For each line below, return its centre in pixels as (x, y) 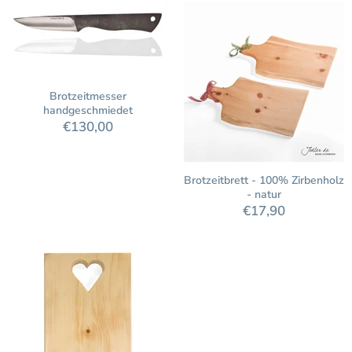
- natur (264, 194)
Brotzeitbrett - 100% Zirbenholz (264, 180)
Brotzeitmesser (88, 96)
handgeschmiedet (88, 110)
